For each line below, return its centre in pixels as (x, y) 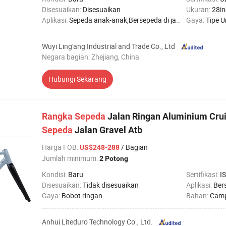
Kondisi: (55, 174)
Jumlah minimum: (71, 158)
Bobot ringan (82, 195)
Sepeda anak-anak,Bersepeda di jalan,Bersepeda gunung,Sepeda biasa (123, 20)
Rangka (57, 116)
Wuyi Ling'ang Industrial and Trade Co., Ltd (108, 46)
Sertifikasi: (203, 174)
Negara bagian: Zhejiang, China (91, 57)
